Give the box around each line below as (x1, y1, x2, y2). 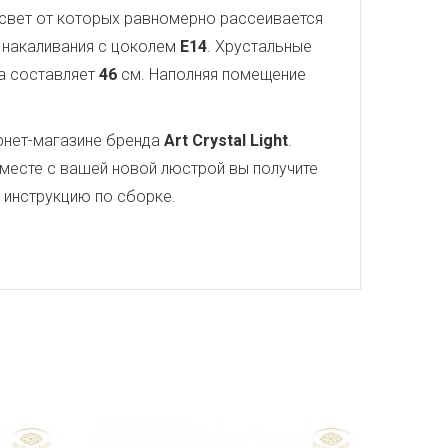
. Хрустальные (207, 37, 312, 56)
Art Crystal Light (164, 131, 288, 150)
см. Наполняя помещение (117, 65, 306, 84)
